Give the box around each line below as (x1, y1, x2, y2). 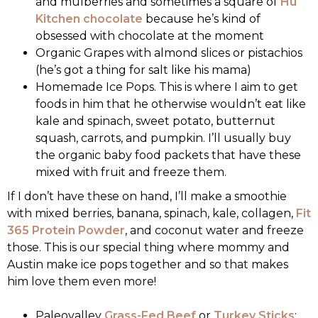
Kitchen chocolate (35, 12, 143, 26)
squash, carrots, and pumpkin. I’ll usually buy (35, 131, 291, 146)
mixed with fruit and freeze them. (35, 165, 226, 180)
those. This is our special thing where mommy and (7, 241, 290, 255)
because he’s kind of (143, 12, 261, 26)
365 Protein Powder (7, 224, 125, 238)
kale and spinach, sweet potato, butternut (35, 114, 275, 128)
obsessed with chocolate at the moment (35, 29, 264, 43)
